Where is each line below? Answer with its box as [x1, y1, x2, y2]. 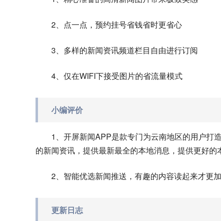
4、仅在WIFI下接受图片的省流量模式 [51, 70, 183, 81]
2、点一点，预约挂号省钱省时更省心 [51, 19, 182, 30]
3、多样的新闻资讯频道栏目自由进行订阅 [51, 44, 198, 56]
